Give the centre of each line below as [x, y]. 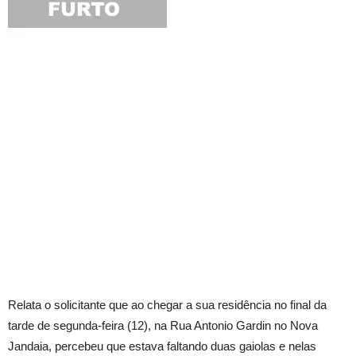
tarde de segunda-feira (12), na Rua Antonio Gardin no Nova [163, 325]
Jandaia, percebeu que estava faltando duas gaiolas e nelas [162, 346]
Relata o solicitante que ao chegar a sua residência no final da [167, 305]
